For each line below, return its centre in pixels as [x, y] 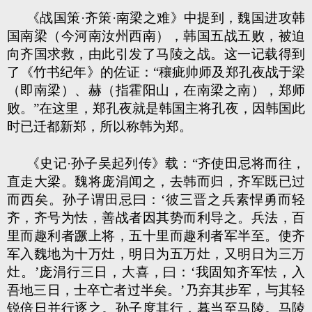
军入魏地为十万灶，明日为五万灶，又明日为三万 [156, 254]
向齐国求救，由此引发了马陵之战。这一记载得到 [156, 54]
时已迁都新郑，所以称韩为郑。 [100, 126]
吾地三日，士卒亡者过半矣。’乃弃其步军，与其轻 [156, 290]
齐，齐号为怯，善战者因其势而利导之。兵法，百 [156, 218]
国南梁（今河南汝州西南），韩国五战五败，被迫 [156, 36]
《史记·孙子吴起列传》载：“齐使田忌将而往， [166, 163]
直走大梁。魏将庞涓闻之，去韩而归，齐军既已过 [156, 181]
